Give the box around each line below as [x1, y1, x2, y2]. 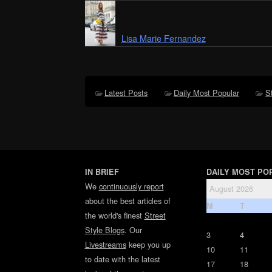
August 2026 [209, 183, 253, 195]
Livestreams [84, 239, 126, 251]
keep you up [126, 239, 171, 251]
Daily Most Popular [174, 87, 240, 99]
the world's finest [84, 209, 144, 222]
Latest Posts [104, 87, 148, 99]
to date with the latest [84, 253, 160, 265]
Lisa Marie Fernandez [121, 32, 206, 45]
